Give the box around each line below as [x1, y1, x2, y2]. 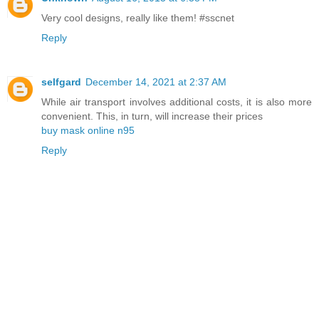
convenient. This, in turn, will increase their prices [41, 110, 263, 122]
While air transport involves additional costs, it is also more [41, 95, 312, 108]
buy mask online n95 [41, 124, 135, 136]
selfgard [41, 75, 81, 88]
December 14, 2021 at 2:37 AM [85, 75, 226, 88]
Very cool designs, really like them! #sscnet [41, 11, 234, 23]
